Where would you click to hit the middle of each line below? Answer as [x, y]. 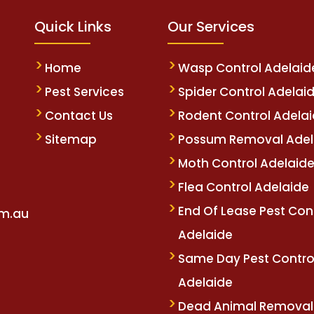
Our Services [211, 27]
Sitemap [71, 140]
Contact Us [79, 116]
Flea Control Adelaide [244, 187]
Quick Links [73, 27]
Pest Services [84, 92]
